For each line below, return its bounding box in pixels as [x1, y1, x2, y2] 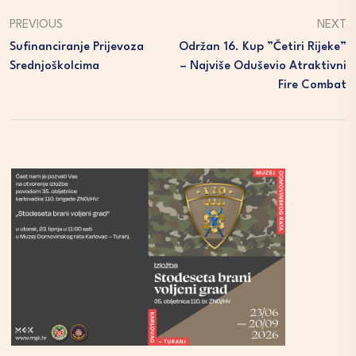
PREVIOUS [10, 18, 63, 31]
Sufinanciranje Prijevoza [10, 41, 144, 53]
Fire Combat [278, 79, 346, 91]
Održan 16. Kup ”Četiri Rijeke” [179, 41, 346, 53]
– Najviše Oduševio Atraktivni [180, 60, 346, 72]
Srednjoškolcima [10, 60, 99, 72]
